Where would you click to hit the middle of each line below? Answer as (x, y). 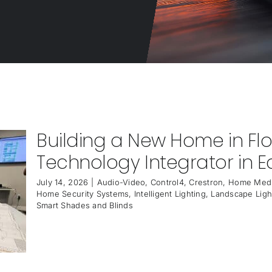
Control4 (167, 182)
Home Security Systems (83, 194)
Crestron (206, 182)
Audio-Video (121, 182)
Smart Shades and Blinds (84, 205)
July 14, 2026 (62, 182)
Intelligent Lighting (170, 194)
